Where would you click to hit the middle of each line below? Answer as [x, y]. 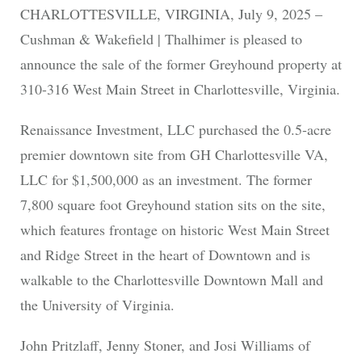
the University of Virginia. [97, 305]
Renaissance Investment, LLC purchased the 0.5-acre [175, 130]
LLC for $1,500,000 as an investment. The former [166, 180]
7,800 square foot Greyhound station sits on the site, [173, 205]
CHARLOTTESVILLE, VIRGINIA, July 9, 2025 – [171, 13]
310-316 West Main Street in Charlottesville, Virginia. [180, 88]
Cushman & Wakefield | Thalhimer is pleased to [161, 38]
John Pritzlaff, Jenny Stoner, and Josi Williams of [165, 345]
